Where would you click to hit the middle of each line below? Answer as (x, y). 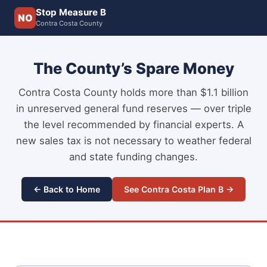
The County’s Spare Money (133, 68)
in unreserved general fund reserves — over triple (133, 108)
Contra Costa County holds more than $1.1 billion (133, 92)
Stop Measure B (71, 12)
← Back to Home (67, 189)
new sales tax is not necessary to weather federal (133, 141)
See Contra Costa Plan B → (179, 189)
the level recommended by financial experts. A (133, 125)
